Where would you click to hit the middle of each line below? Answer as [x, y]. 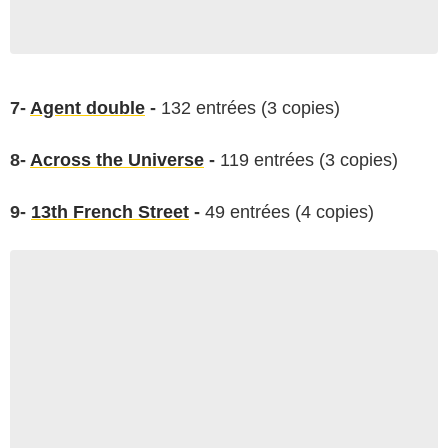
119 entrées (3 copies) [306, 159]
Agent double [87, 107]
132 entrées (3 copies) [248, 107]
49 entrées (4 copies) [289, 211]
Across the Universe [117, 159]
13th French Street [110, 211]
